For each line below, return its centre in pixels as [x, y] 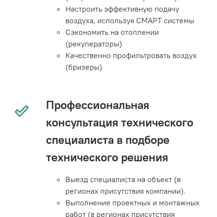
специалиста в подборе [108, 140]
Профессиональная [98, 105]
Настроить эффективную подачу [122, 9]
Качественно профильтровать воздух [131, 55]
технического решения [107, 157]
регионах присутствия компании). [125, 191]
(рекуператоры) [94, 44]
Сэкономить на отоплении [112, 32]
